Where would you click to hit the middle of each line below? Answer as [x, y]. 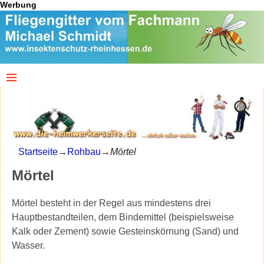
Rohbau [84, 152]
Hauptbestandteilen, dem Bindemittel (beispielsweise [123, 217]
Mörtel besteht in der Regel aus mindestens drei [111, 203]
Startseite [38, 152]
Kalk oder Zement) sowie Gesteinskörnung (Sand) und [125, 232]
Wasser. [28, 246]
